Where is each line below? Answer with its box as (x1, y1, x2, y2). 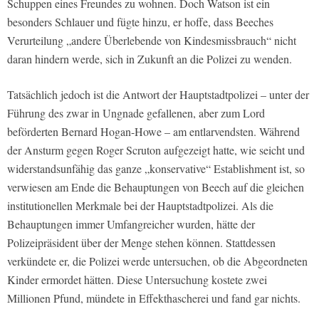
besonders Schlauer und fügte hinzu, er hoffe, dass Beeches (7, 14, 273, 30)
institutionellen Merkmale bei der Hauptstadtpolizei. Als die (7, 198, 273, 214)
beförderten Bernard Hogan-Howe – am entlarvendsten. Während (7, 124, 300, 140)
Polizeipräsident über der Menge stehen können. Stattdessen (7, 235, 276, 251)
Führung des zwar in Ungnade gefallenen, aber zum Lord (7, 105, 265, 121)
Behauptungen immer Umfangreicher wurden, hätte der (7, 216, 255, 232)
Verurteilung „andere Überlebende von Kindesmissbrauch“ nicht (7, 33, 296, 48)
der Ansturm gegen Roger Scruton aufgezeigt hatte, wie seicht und (7, 142, 305, 158)
